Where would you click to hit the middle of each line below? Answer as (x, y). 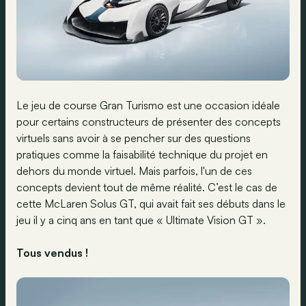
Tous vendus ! (52, 253)
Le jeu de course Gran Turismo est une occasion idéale (148, 105)
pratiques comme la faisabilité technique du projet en (142, 154)
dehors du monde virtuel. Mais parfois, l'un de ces (134, 171)
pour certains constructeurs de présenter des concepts (149, 122)
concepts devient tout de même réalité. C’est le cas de (147, 187)
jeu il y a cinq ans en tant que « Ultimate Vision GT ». (141, 220)
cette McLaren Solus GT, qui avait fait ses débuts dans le (151, 204)
